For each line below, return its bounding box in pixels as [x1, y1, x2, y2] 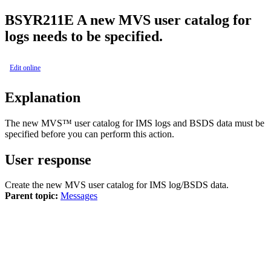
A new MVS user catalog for [77, 11, 252, 28]
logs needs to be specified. [5, 28, 163, 44]
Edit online [10, 63, 41, 72]
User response [5, 151, 91, 168]
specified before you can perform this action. [5, 128, 174, 139]
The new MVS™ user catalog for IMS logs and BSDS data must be [5, 117, 264, 128]
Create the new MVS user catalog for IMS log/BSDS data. [5, 180, 229, 191]
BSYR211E [5, 11, 74, 28]
